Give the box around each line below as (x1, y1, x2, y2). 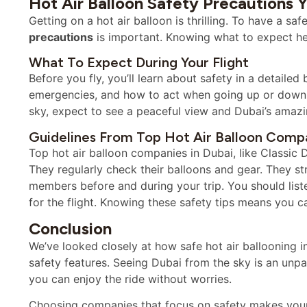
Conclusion (29, 218, 112, 238)
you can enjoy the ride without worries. (29, 271, 232, 286)
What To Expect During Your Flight (29, 54, 249, 71)
